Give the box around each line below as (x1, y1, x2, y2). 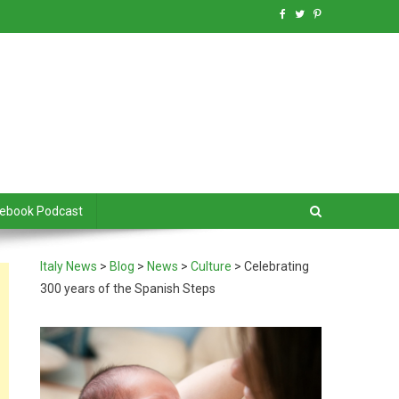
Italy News (40, 259, 98, 273)
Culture (191, 259, 232, 273)
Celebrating (244, 259, 310, 273)
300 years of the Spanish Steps (40, 281, 216, 296)
